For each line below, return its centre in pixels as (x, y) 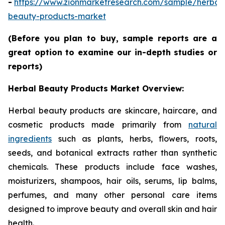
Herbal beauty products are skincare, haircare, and (113, 111)
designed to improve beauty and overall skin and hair (113, 209)
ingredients (30, 139)
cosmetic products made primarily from (98, 125)
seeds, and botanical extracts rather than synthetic (113, 153)
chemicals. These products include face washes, (113, 167)
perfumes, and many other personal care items (113, 195)
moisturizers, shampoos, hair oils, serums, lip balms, (113, 181)
